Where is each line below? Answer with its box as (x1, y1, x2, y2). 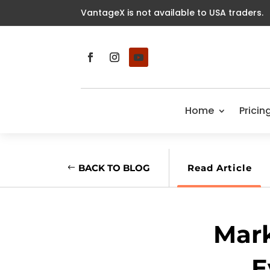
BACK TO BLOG (78, 162, 150, 174)
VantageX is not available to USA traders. (81, 7, 264, 19)
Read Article (187, 162, 252, 174)
